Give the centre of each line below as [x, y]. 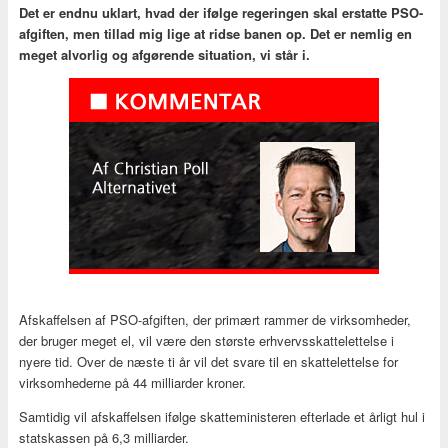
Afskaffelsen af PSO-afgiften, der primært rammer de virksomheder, [214, 320]
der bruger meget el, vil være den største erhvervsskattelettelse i [206, 341]
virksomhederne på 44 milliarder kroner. [132, 383]
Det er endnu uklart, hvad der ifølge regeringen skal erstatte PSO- [220, 12]
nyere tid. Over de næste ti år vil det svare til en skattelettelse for [208, 362]
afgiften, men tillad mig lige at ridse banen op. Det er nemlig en [215, 33]
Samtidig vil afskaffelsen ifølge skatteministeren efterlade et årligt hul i [221, 417]
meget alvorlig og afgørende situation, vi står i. [164, 54]
